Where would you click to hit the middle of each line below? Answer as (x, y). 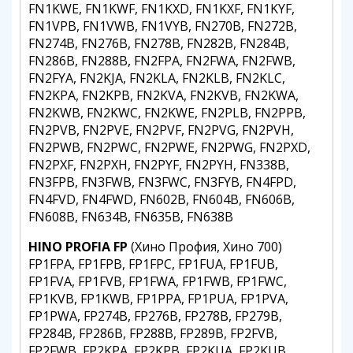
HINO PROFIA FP (78, 247)
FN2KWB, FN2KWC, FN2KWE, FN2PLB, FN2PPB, (167, 113)
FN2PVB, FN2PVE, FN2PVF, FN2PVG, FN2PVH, (161, 130)
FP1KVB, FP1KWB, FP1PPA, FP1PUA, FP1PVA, (158, 299)
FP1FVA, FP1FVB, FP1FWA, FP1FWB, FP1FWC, (158, 281)
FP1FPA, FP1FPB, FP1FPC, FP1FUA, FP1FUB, (153, 264)
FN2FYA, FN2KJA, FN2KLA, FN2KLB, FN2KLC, (157, 78)
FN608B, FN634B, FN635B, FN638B (131, 217)
